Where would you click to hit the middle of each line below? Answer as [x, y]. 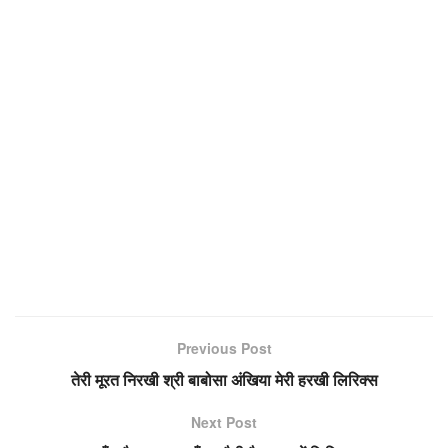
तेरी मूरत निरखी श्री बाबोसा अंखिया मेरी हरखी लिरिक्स [224, 379]
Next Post [224, 421]
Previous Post [224, 347]
